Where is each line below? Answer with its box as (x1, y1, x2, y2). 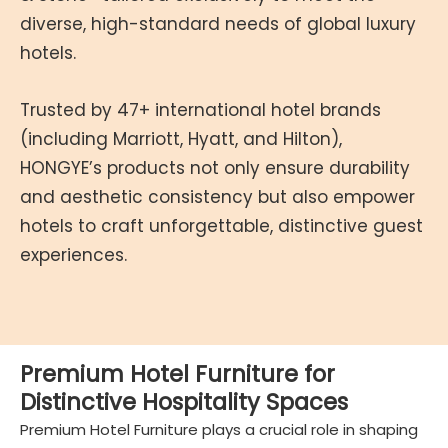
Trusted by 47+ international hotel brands (20, 98, 381, 122)
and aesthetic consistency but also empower (20, 185, 415, 209)
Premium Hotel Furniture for (20, 358, 335, 390)
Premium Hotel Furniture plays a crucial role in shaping (20, 419, 418, 440)
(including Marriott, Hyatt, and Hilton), (20, 127, 342, 151)
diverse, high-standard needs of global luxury (20, 12, 416, 36)
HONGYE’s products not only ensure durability (20, 156, 410, 180)
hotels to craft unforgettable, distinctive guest (20, 214, 423, 238)
